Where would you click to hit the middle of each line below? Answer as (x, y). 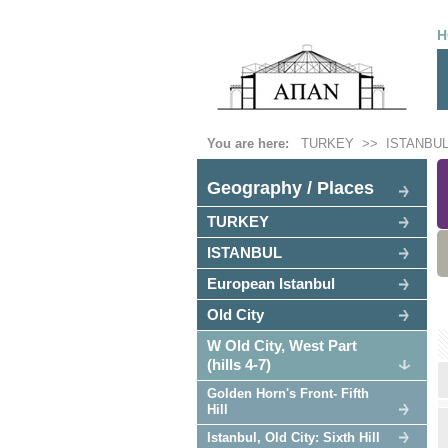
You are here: (252, 143)
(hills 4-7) (239, 364)
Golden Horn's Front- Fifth (288, 393)
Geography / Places (290, 188)
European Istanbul (271, 283)
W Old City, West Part (282, 345)
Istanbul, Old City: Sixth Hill (293, 437)
